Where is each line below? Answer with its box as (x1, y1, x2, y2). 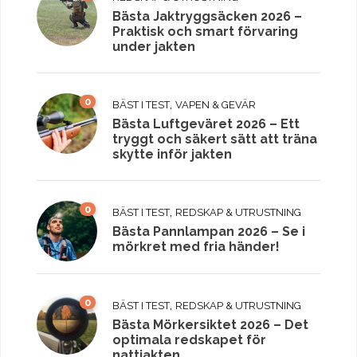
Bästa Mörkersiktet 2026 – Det (112, 317, 308, 333)
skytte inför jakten (112, 147, 232, 163)
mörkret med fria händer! (112, 239, 280, 255)
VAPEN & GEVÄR (175, 99, 256, 112)
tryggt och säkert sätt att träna (112, 131, 317, 147)
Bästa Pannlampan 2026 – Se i (112, 224, 305, 240)
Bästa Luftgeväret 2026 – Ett (112, 116, 300, 132)
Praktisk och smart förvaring (112, 24, 298, 40)
